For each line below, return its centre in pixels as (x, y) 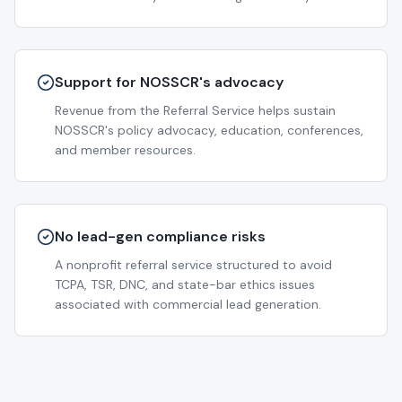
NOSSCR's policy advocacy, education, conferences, (209, 130)
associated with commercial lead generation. (188, 304)
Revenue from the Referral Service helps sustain (195, 110)
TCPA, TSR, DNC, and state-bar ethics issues (185, 284)
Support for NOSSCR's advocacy (169, 82)
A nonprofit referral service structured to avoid (193, 265)
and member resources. (125, 150)
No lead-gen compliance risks (160, 236)
